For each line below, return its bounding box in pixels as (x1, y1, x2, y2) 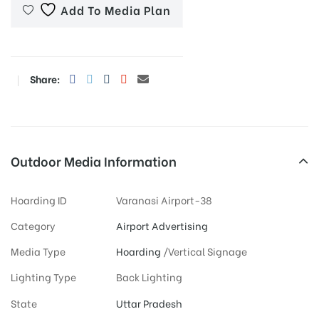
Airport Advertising (115, 217, 208, 233)
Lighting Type (11, 268, 76, 284)
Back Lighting (115, 268, 182, 284)
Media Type (11, 243, 66, 258)
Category (11, 217, 56, 233)
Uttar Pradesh (115, 295, 182, 310)
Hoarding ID (11, 192, 67, 207)
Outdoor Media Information (11, 150, 177, 170)
